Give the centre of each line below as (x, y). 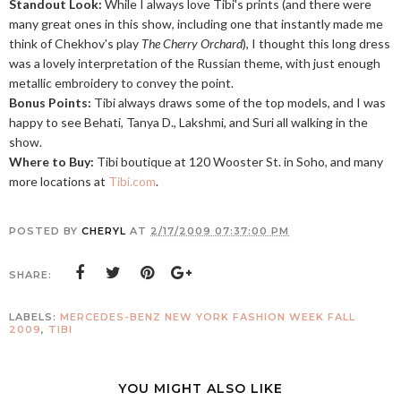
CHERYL (104, 231)
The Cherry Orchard (192, 43)
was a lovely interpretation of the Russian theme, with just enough (195, 63)
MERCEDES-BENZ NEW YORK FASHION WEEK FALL (208, 317)
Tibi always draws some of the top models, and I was (239, 102)
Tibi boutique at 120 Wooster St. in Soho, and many (239, 162)
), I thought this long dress (316, 43)
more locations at (59, 181)
